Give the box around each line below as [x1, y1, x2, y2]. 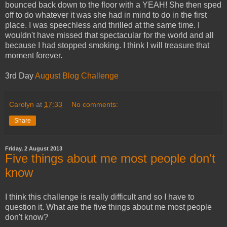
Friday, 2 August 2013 [5, 145, 62, 152]
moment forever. [5, 51, 62, 60]
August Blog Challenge [35, 71, 119, 81]
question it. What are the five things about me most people [5, 202, 212, 211]
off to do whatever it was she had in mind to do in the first [5, 11, 207, 20]
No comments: [71, 100, 119, 109]
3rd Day [5, 71, 35, 81]
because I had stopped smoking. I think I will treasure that [5, 41, 209, 50]
